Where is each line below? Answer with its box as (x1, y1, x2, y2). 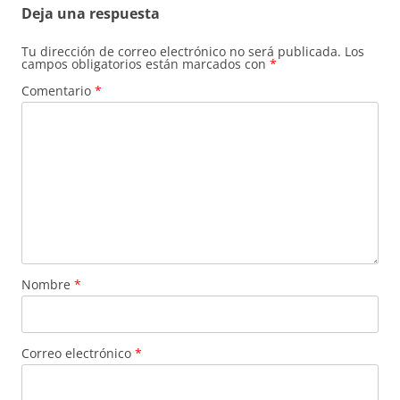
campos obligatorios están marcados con (21, 54, 270, 72)
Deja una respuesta (21, 3, 160, 23)
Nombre (21, 275, 74, 293)
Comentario (21, 81, 95, 99)
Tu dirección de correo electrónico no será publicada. (21, 42, 341, 60)
